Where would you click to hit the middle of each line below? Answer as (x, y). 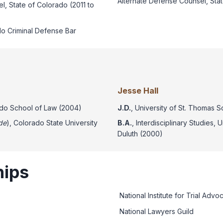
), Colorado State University (52, 123)
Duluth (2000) (140, 134)
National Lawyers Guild (157, 212)
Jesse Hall (138, 91)
